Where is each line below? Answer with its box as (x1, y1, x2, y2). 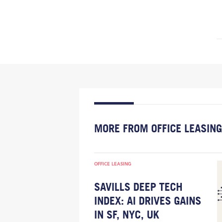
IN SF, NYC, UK (94, 208, 159, 221)
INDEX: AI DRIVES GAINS (94, 194, 201, 207)
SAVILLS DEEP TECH (94, 180, 182, 193)
